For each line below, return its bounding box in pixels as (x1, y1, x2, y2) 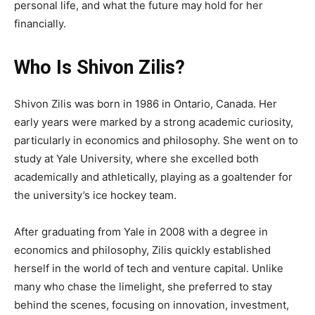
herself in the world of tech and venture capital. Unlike (14, 262, 283, 276)
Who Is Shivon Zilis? (14, 56, 185, 79)
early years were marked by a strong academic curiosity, (14, 115, 293, 129)
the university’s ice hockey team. (14, 188, 176, 202)
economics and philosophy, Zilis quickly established (14, 243, 271, 257)
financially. (14, 17, 66, 31)
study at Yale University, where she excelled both (14, 152, 259, 166)
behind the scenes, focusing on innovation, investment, (14, 298, 289, 312)
